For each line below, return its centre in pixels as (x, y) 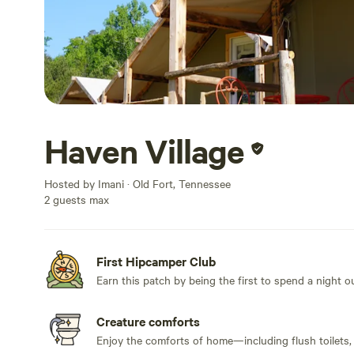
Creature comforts (148, 321)
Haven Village (145, 151)
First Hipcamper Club (156, 261)
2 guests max (77, 199)
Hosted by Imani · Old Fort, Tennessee (137, 183)
